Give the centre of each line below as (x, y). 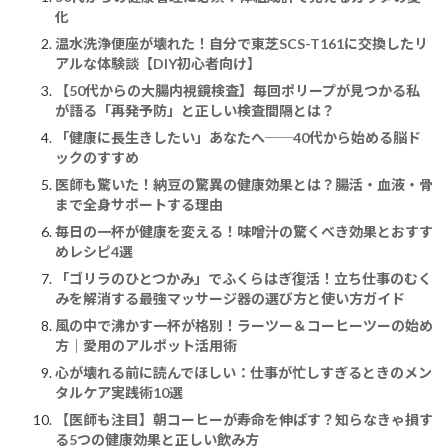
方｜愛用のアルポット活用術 (146, 345)
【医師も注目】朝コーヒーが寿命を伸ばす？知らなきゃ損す (244, 419)
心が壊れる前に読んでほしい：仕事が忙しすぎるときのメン (243, 372)
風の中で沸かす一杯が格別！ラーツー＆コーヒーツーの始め (244, 325)
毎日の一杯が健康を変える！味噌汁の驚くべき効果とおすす (244, 231)
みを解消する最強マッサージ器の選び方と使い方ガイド (230, 298)
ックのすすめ (97, 157)
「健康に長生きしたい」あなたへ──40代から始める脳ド (238, 137)
